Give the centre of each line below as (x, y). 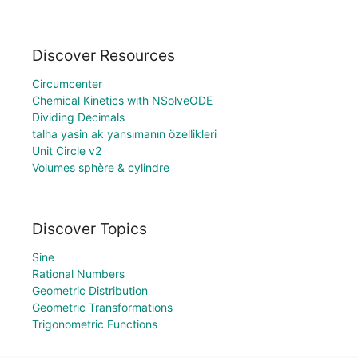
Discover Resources (103, 56)
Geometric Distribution (90, 290)
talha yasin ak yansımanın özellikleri (124, 134)
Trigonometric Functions (95, 324)
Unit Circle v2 (67, 151)
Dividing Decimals (78, 117)
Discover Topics (89, 229)
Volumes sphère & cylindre (101, 168)
